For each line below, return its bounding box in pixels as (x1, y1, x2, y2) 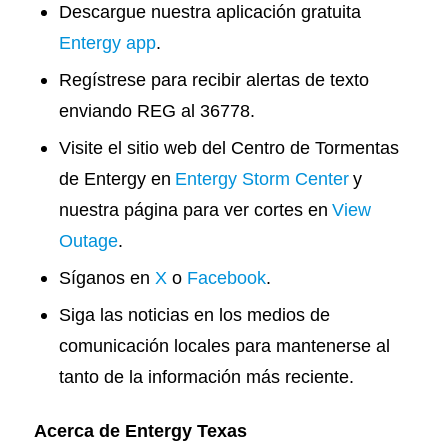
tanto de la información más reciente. (58, 366, 354, 388)
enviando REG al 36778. (58, 100, 255, 122)
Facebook (186, 267, 266, 289)
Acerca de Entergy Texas (33, 420, 247, 442)
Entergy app (58, 32, 156, 54)
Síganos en (58, 267, 155, 289)
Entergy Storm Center (174, 168, 349, 190)
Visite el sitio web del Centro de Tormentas (58, 137, 399, 159)
